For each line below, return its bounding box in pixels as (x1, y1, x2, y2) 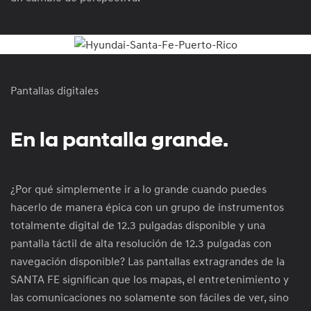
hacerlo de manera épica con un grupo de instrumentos (10, 200, 284, 215)
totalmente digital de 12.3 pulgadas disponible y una (10, 218, 265, 233)
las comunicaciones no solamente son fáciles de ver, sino (10, 290, 289, 305)
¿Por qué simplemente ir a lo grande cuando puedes (10, 182, 267, 196)
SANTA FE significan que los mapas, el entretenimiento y (10, 272, 289, 287)
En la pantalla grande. (10, 126, 228, 153)
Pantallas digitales (10, 83, 99, 98)
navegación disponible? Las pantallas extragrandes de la (10, 254, 285, 269)
